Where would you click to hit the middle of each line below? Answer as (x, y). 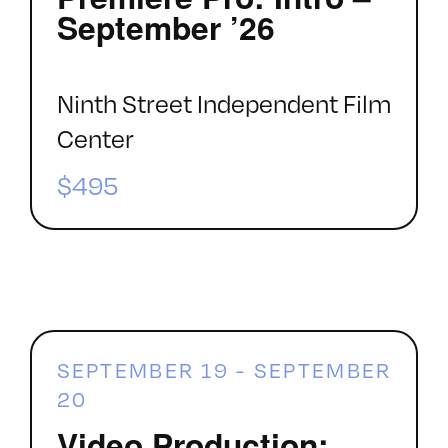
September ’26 (165, 26)
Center (95, 139)
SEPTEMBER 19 (142, 370)
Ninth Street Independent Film (223, 104)
